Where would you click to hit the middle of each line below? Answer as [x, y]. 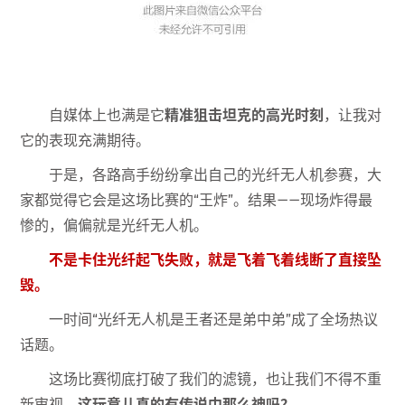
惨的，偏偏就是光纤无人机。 [114, 226]
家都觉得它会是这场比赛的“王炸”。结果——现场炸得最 [197, 201]
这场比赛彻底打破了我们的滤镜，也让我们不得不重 [216, 380]
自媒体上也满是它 [107, 116]
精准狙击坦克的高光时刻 [245, 116]
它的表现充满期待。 [85, 141]
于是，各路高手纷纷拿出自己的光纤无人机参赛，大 [216, 175]
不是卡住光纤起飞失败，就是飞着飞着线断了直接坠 [216, 260]
